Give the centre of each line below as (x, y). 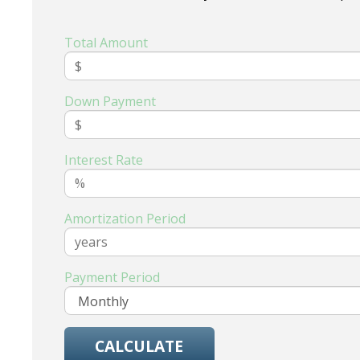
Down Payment (110, 102)
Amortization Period (125, 219)
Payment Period (112, 278)
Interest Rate (104, 160)
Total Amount (106, 43)
